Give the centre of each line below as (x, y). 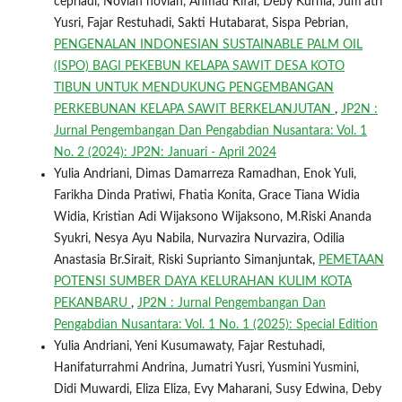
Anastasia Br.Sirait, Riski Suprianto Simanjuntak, (186, 260)
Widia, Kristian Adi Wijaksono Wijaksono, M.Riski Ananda (212, 217)
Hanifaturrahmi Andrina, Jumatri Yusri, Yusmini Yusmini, (206, 367)
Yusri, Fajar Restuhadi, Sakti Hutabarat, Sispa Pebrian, (201, 23)
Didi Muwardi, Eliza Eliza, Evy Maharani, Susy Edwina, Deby (217, 389)
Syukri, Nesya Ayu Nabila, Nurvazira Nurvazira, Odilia (199, 238)
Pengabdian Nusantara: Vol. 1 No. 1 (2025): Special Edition (215, 324)
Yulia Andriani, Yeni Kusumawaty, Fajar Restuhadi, (189, 346)
